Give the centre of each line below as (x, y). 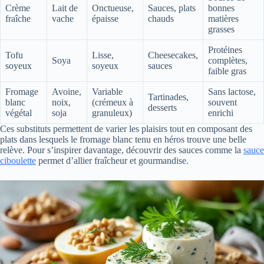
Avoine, (67, 91)
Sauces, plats (172, 8)
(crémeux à (113, 102)
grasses (221, 29)
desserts (162, 107)
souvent (222, 102)
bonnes (221, 8)
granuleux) (112, 113)
